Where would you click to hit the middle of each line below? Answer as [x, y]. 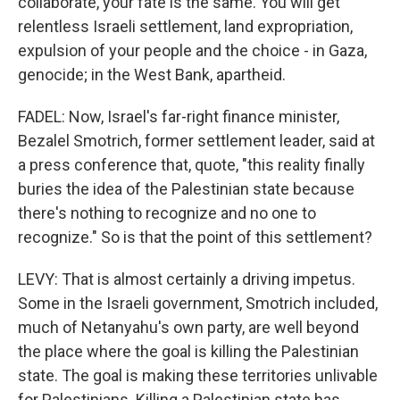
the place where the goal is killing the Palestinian [188, 351]
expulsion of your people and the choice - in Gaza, [192, 50]
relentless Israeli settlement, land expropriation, [185, 26]
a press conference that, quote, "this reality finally [192, 165]
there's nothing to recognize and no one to [167, 213]
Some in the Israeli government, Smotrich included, [198, 303]
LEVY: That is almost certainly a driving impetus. [187, 279]
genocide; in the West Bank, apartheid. [152, 75]
